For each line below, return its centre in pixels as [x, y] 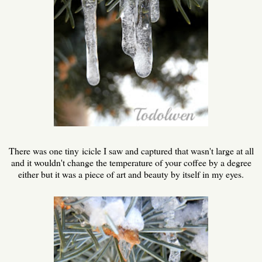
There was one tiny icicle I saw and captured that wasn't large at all [131, 151]
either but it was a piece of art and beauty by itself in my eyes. [131, 174]
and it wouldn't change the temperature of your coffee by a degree [131, 163]
